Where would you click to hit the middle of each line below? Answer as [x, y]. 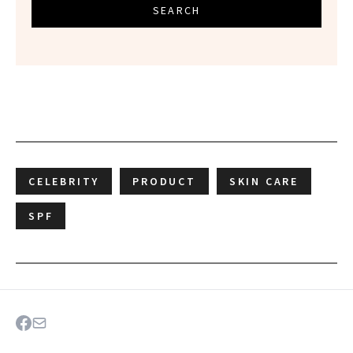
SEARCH [176, 10]
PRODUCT [164, 181]
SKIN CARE [264, 181]
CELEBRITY [64, 181]
